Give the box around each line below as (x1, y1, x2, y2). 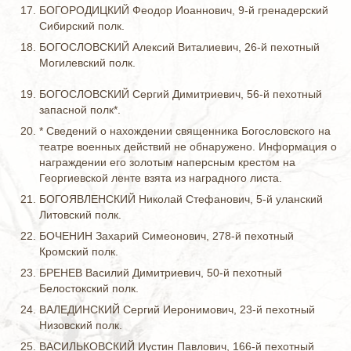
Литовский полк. (39, 208, 121, 221)
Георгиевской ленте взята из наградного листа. (39, 172, 282, 184)
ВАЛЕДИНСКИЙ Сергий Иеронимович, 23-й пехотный (39, 303, 315, 316)
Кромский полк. (39, 245, 118, 258)
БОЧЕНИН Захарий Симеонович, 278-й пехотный (39, 230, 294, 242)
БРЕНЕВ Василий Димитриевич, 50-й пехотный (39, 266, 282, 279)
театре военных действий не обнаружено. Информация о (39, 140, 337, 153)
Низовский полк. (39, 319, 122, 331)
